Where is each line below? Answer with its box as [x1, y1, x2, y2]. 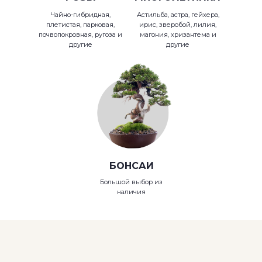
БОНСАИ [109, 160, 154, 171]
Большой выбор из [100, 178, 163, 186]
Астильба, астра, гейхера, [136, 11, 219, 19]
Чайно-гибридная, [50, 11, 111, 19]
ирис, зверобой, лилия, [139, 20, 216, 29]
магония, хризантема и [139, 30, 216, 39]
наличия [117, 188, 146, 196]
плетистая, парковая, [46, 20, 115, 29]
